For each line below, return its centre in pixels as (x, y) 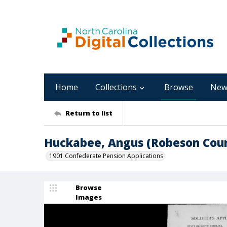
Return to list (89, 113)
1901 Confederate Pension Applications (106, 156)
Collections (116, 87)
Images (89, 197)
